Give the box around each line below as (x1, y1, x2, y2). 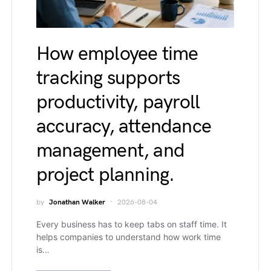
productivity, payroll (36, 91, 200, 115)
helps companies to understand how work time (36, 232, 221, 243)
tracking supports (36, 67, 180, 91)
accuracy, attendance (36, 115, 211, 139)
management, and (36, 139, 184, 163)
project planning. (36, 163, 175, 188)
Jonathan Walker (49, 198, 105, 207)
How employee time (36, 42, 198, 67)
